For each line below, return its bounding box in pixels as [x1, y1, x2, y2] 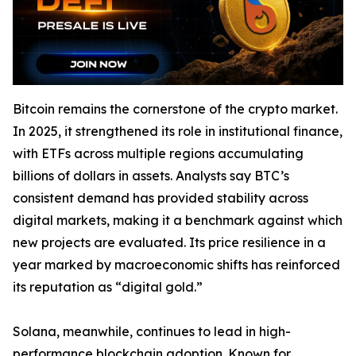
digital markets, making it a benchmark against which [13, 212, 342, 228]
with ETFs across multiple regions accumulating [13, 145, 304, 161]
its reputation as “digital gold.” [13, 279, 203, 295]
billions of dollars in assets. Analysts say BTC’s [13, 168, 289, 184]
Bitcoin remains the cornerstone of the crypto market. [13, 101, 338, 117]
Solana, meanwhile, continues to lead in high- [13, 323, 291, 339]
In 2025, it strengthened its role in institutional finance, [13, 123, 342, 139]
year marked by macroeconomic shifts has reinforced [13, 257, 340, 273]
